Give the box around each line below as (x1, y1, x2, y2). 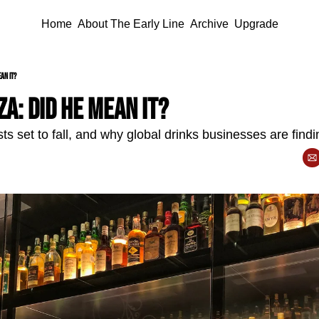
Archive (189, 18, 229, 30)
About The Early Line (77, 18, 184, 30)
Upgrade (234, 18, 278, 30)
